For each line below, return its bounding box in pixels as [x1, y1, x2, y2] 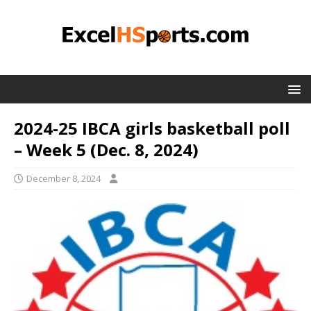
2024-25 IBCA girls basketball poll [14, 117, 290, 140]
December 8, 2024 [26, 172, 101, 185]
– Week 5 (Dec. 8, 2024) [14, 138, 199, 161]
